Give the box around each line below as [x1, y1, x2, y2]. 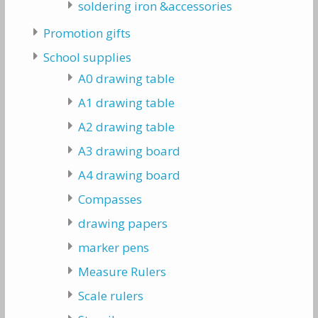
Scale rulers [78, 287, 144, 304]
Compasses [78, 191, 143, 207]
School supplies [43, 49, 131, 65]
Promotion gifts [43, 25, 131, 41]
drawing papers [78, 215, 168, 231]
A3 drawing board [78, 143, 181, 159]
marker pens [78, 239, 150, 256]
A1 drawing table [78, 94, 175, 111]
